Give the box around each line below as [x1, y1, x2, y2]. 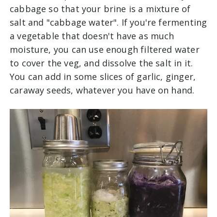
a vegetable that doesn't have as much [10, 30, 174, 42]
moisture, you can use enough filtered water [10, 43, 200, 55]
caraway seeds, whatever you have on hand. [10, 84, 195, 96]
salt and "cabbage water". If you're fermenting [10, 16, 207, 28]
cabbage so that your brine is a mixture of [10, 2, 191, 15]
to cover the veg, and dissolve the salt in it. [10, 57, 193, 69]
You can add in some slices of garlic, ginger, [10, 70, 196, 82]
